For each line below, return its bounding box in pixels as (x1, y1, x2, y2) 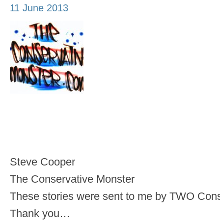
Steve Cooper (10, 156, 75, 168)
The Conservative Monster (10, 173, 135, 186)
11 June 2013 (10, 2, 68, 14)
